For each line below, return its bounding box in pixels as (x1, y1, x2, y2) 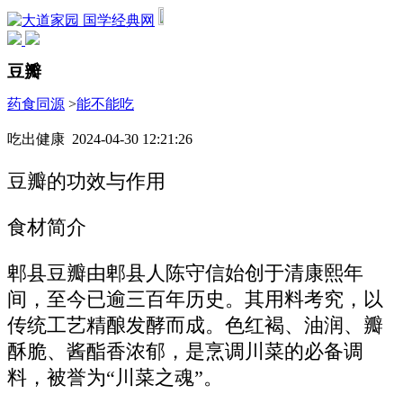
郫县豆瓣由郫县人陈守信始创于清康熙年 (7, 262, 363, 284)
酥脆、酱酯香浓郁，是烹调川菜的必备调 (7, 340, 363, 363)
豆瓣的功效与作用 (7, 171, 166, 193)
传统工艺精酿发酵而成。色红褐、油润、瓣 (7, 314, 383, 336)
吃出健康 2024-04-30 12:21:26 (7, 130, 193, 147)
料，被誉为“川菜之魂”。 (7, 366, 223, 389)
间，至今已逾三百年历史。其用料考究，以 (7, 288, 383, 310)
